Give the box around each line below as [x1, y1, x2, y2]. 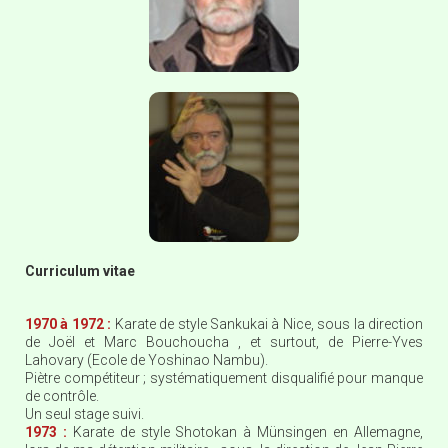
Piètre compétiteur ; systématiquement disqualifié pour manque [25, 370, 423, 386]
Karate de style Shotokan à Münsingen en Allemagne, [72, 424, 424, 440]
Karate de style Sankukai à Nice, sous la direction [114, 316, 424, 332]
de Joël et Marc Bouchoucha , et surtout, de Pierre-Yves [25, 334, 423, 350]
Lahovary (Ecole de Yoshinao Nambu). [25, 352, 268, 368]
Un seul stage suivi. [25, 406, 144, 422]
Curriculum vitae [25, 263, 135, 279]
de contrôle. [25, 388, 99, 404]
